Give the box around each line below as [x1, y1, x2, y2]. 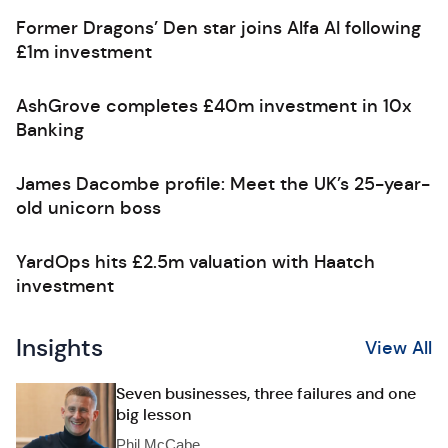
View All [365, 337, 432, 360]
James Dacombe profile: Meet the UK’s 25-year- [16, 173, 430, 196]
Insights [16, 333, 103, 364]
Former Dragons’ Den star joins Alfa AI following [16, 17, 421, 40]
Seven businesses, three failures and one [116, 383, 416, 405]
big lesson [116, 404, 191, 426]
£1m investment [16, 41, 152, 64]
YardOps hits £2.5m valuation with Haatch [16, 251, 375, 274]
